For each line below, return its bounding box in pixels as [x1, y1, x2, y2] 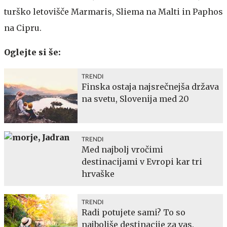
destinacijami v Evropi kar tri [82, 156, 202, 167]
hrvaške [82, 168, 115, 179]
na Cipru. [4, 22, 42, 33]
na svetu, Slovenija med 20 [82, 93, 189, 104]
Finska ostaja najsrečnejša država [82, 81, 219, 92]
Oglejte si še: [4, 47, 61, 57]
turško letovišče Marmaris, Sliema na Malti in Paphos [4, 6, 223, 17]
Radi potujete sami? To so [82, 207, 185, 217]
